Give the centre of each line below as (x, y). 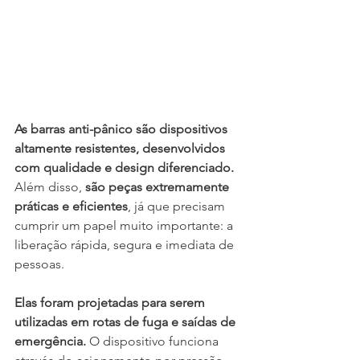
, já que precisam (178, 206)
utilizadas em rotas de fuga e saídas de (127, 321)
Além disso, (50, 186)
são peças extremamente (159, 186)
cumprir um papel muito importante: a (125, 225)
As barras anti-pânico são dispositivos (123, 129)
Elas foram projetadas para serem (111, 302)
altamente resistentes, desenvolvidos (121, 148)
